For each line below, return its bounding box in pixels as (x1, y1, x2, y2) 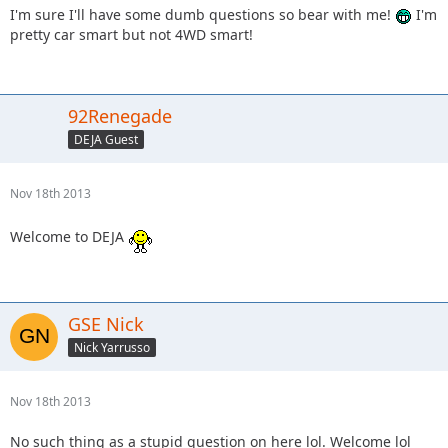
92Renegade (68, 104, 172, 128)
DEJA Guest (74, 130, 138, 148)
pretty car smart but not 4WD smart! (10, 25, 253, 44)
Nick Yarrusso (74, 338, 150, 356)
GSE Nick (68, 312, 144, 336)
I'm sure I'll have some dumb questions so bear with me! (10, 5, 395, 24)
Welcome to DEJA (10, 227, 128, 247)
